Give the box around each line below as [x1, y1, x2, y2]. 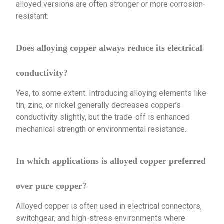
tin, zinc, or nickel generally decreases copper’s [16, 100, 181, 110]
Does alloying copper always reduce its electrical [16, 42, 203, 53]
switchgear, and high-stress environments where [16, 213, 186, 223]
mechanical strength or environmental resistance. [16, 124, 187, 134]
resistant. [16, 11, 49, 21]
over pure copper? [16, 180, 87, 191]
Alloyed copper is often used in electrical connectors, [16, 201, 202, 211]
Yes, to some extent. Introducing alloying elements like [16, 88, 207, 98]
